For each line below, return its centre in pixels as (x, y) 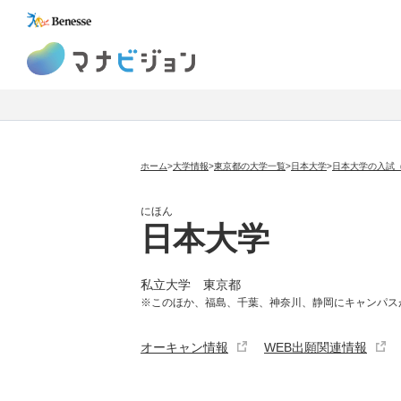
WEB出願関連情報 (316, 347)
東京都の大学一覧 (250, 166)
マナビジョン (234, 51)
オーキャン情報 (184, 347)
